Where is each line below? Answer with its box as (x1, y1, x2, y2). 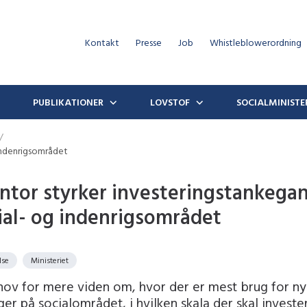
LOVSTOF (150, 95, 190, 108)
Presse (136, 36, 162, 49)
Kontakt (85, 36, 119, 49)
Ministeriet (31, 254, 69, 265)
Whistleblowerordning (210, 36, 302, 49)
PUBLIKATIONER (33, 95, 103, 108)
